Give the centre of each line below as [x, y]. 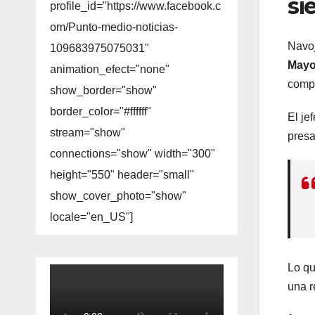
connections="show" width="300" [133, 154]
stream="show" [88, 133]
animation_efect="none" [110, 70]
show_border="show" [103, 91]
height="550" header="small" [122, 175]
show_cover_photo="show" [118, 196]
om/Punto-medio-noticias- [114, 27]
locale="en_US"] [91, 217]
